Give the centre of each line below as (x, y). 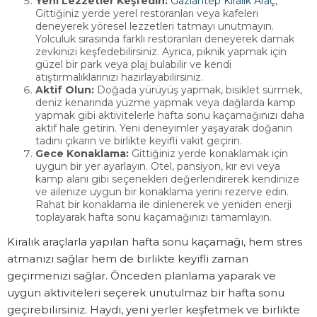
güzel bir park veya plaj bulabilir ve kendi (133, 65)
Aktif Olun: (65, 90)
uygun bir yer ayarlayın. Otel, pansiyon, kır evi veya (158, 167)
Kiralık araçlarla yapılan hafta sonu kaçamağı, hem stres (155, 242)
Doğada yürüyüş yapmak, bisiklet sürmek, (198, 90)
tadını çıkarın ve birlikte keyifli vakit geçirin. (139, 141)
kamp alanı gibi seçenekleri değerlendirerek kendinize (167, 179)
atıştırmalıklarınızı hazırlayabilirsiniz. (119, 77)
